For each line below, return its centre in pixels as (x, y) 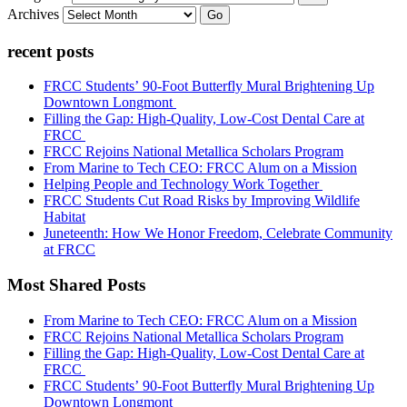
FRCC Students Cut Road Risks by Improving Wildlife (202, 201)
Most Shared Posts (76, 285)
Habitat (65, 217)
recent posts (50, 51)
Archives (33, 14)
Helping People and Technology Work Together (183, 184)
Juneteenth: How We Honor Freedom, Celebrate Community (218, 233)
